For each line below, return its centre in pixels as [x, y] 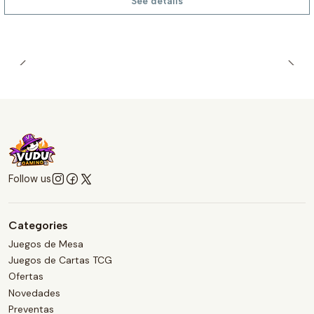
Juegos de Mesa [46, 244]
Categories [38, 226]
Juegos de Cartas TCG [60, 260]
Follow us [30, 179]
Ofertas [26, 277]
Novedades [34, 293]
